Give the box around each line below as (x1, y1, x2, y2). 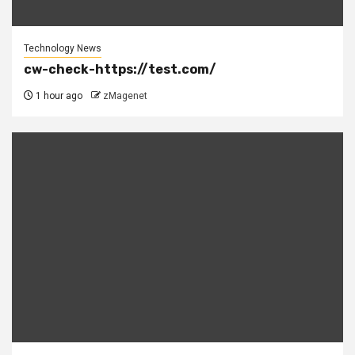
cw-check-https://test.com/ (24, 62, 216, 78)
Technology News (24, 43, 101, 55)
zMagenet (103, 90, 147, 102)
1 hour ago (33, 90, 82, 102)
